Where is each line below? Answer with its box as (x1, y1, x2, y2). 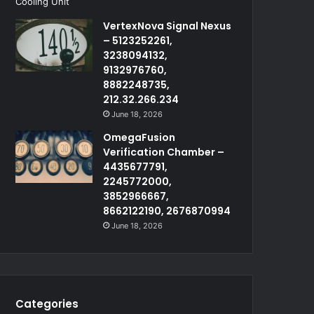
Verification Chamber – (103, 144, 225, 159)
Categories (15, 296, 79, 311)
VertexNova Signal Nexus (103, 18, 232, 33)
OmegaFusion (103, 130, 176, 144)
